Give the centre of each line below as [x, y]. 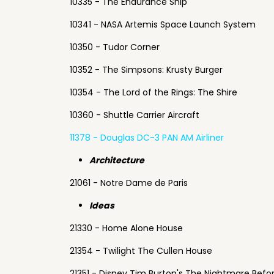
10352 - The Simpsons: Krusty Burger [146, 70]
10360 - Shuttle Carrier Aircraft [135, 115]
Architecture [117, 160]
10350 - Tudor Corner [115, 47]
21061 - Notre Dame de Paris [129, 183]
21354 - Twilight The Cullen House [141, 251]
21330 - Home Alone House [126, 228]
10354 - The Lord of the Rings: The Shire [154, 92]
